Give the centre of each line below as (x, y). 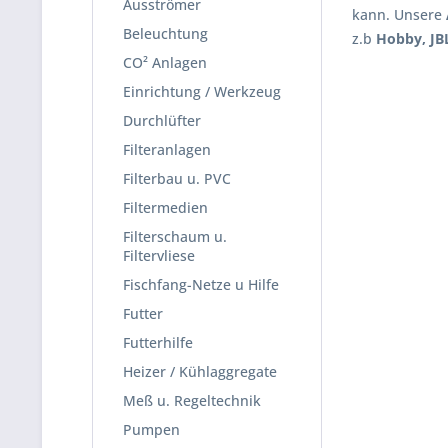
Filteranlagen (167, 149)
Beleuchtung (165, 33)
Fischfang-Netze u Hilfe (201, 284)
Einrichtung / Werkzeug (202, 91)
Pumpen (151, 429)
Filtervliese (159, 255)
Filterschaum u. (175, 236)
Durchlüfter (162, 120)
